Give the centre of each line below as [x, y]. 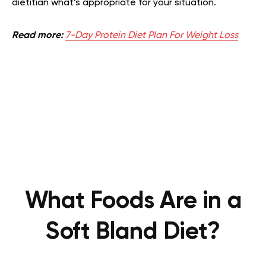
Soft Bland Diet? [133, 232]
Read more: [39, 36]
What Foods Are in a [133, 201]
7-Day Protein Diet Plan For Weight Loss [152, 36]
